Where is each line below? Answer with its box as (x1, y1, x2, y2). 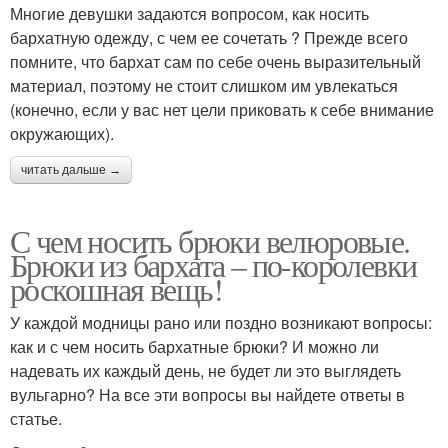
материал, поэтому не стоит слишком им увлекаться (10, 73, 398, 97)
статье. (10, 406, 62, 430)
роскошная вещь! (10, 266, 222, 310)
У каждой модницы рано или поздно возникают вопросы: (10, 310, 432, 334)
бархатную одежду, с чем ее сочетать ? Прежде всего (10, 25, 408, 49)
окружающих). (10, 121, 114, 145)
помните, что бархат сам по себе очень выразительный (10, 49, 421, 73)
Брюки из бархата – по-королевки (10, 242, 417, 286)
